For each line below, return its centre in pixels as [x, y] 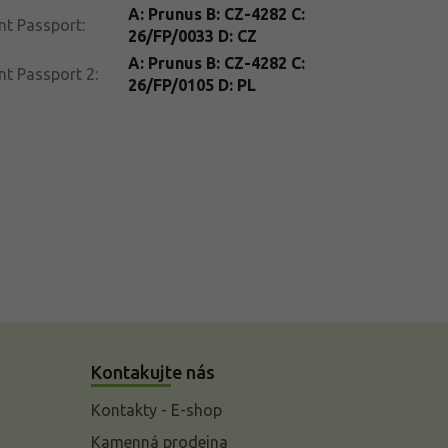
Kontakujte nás [152, 371]
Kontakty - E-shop [156, 409]
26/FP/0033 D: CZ [192, 35]
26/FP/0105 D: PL [191, 84]
